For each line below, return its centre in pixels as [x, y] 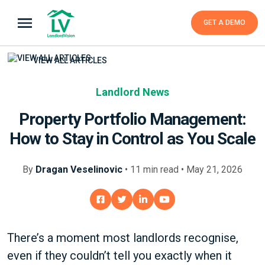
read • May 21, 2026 [200, 169]
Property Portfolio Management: [132, 119]
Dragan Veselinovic [79, 169]
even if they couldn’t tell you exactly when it [119, 256]
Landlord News [132, 92]
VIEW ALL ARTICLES [69, 60]
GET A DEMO [224, 22]
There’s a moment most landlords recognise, [123, 238]
